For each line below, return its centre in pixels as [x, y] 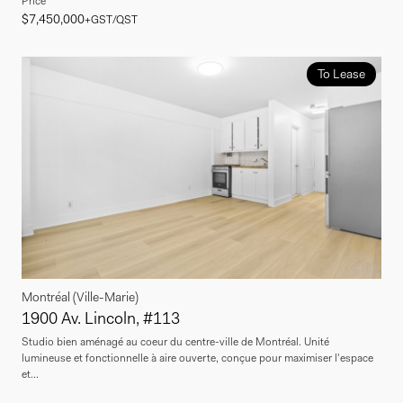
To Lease [341, 73]
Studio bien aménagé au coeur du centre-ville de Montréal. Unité [175, 342]
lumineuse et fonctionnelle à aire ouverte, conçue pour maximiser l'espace [197, 358]
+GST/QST [111, 19]
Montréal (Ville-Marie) [80, 297]
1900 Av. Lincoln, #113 [101, 319]
